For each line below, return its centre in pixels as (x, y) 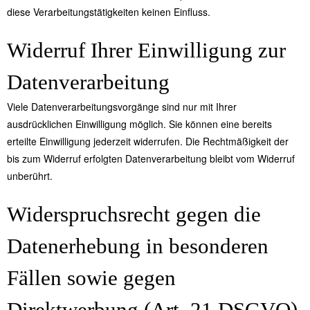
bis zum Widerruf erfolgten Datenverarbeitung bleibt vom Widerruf (151, 159)
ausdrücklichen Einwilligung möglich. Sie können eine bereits (139, 124)
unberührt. (30, 176)
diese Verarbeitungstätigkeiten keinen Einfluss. (109, 12)
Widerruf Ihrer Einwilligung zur (146, 51)
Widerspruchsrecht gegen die (134, 215)
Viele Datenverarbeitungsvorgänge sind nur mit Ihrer (122, 107)
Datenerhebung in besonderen (138, 246)
